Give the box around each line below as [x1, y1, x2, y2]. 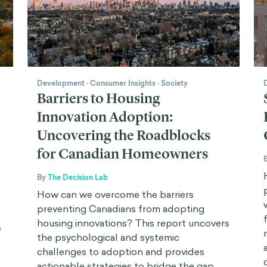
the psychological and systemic [37, 230, 179, 244]
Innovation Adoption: [37, 108, 173, 125]
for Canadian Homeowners [37, 145, 208, 162]
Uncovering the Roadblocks [37, 126, 210, 144]
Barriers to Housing [37, 89, 160, 107]
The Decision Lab [48, 172, 108, 183]
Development [37, 77, 85, 89]
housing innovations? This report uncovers [37, 216, 229, 229]
